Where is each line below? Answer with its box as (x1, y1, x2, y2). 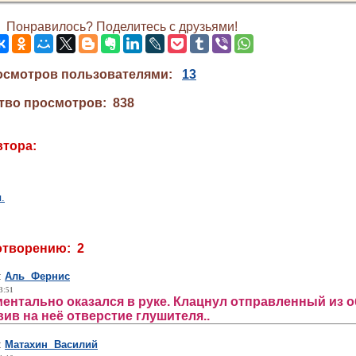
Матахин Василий (5, 339, 98, 350)
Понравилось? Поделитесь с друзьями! (6, 20, 238, 33)
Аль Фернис (5, 270, 70, 282)
